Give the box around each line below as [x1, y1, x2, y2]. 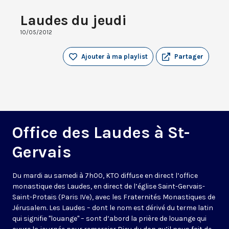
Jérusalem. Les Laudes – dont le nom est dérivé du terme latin [12, 203, 213, 213]
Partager [174, 53, 203, 61]
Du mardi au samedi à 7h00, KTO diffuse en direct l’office [12, 171, 198, 180]
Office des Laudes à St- [12, 123, 190, 143]
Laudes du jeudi [20, 12, 127, 29]
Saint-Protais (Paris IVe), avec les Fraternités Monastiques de [12, 193, 215, 202]
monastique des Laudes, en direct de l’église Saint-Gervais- [12, 182, 205, 191]
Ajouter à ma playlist [81, 53, 148, 61]
